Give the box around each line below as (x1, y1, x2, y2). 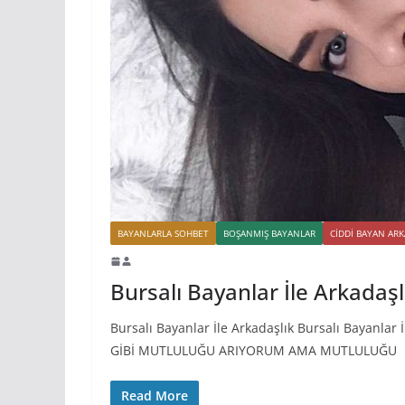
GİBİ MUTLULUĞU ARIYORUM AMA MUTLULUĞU (110, 341, 397, 359)
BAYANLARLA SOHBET (118, 226, 209, 240)
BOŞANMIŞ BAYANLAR (223, 226, 316, 240)
